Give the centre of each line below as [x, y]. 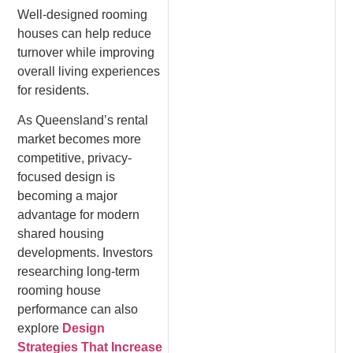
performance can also [78, 310]
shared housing [61, 234]
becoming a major [68, 196]
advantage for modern [79, 215]
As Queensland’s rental [83, 121]
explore [40, 329]
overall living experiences [89, 71]
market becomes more [80, 139]
